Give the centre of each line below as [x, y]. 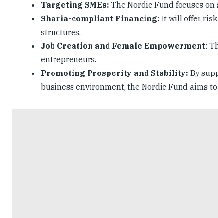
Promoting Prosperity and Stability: [115, 73]
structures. [61, 32]
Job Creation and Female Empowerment [123, 46]
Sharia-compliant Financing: [100, 19]
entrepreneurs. [69, 60]
